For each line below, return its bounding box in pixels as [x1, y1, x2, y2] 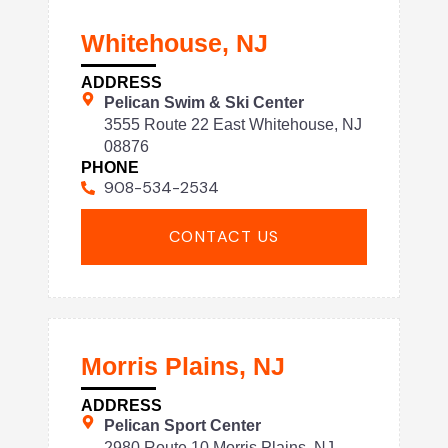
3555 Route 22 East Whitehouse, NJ [103, 116, 362, 133]
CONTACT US [168, 226, 280, 248]
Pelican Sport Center [103, 417, 261, 435]
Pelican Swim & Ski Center [103, 94, 304, 111]
